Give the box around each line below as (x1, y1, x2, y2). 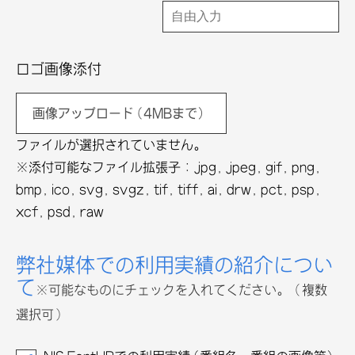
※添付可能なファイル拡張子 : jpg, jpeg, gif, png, (16, 161, 321, 174)
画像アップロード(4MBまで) (32, 107, 207, 120)
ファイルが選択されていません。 (16, 139, 206, 151)
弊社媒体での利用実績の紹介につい (16, 255, 333, 276)
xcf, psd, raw (16, 205, 104, 218)
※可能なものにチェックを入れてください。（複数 (36, 284, 327, 296)
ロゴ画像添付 (16, 62, 101, 77)
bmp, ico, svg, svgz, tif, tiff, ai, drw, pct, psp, (16, 183, 321, 196)
